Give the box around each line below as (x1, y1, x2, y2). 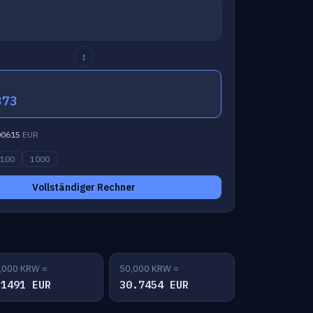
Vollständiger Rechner (32, 181, 136, 194)
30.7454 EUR (119, 278, 189, 291)
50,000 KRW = (119, 263, 179, 275)
